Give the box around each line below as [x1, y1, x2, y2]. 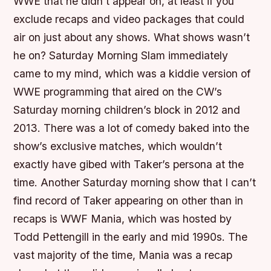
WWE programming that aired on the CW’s [13, 85, 223, 99]
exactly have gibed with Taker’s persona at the [13, 158, 244, 171]
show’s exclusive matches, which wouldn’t [13, 140, 223, 153]
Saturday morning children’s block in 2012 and [13, 103, 241, 117]
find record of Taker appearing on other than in [13, 194, 244, 207]
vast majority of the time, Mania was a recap [13, 249, 233, 262]
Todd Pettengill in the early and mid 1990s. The [13, 230, 248, 244]
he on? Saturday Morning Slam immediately [13, 49, 229, 62]
